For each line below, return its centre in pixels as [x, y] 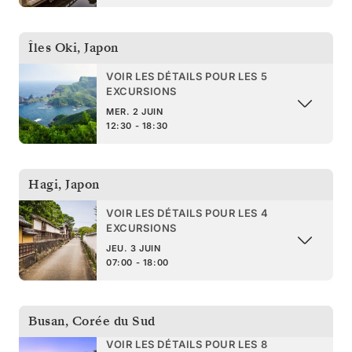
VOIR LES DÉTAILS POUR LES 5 [187, 76]
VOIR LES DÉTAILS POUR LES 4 [187, 213]
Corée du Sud [114, 321]
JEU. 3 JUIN [134, 248]
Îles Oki [53, 48]
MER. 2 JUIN [135, 111]
